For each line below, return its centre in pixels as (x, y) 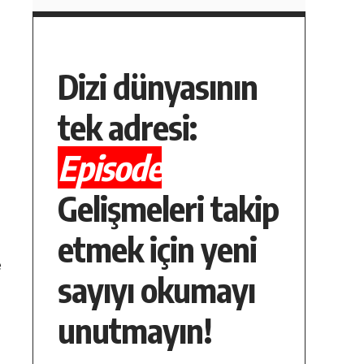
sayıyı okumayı (156, 289)
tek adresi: (127, 126)
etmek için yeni (157, 248)
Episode (110, 167)
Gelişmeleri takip (168, 208)
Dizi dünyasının (158, 86)
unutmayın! (135, 329)
